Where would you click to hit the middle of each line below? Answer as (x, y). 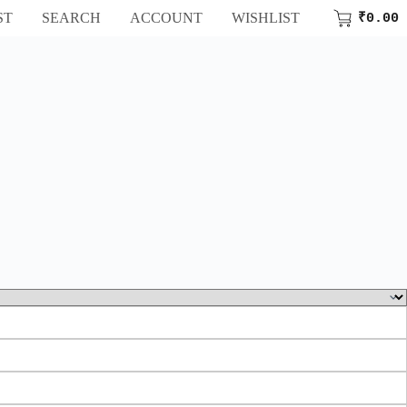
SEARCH (71, 18)
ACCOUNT (166, 18)
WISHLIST (265, 18)
